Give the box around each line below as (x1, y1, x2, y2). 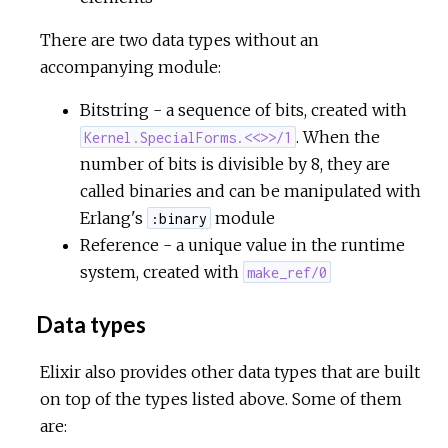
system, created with (80, 261, 243, 282)
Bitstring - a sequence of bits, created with (80, 99, 407, 120)
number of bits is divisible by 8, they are (80, 153, 390, 174)
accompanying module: (40, 56, 221, 77)
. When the (296, 126, 381, 147)
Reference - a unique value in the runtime (80, 234, 405, 255)
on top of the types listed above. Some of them (40, 388, 402, 409)
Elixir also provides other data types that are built (40, 361, 420, 382)
